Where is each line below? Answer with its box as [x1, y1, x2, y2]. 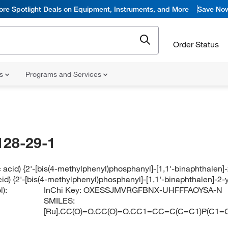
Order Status [173, 39, 219, 49]
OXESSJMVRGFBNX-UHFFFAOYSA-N [83, 185, 223, 195]
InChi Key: [44, 185, 84, 195]
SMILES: [44, 195, 75, 206]
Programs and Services [25, 70, 103, 79]
